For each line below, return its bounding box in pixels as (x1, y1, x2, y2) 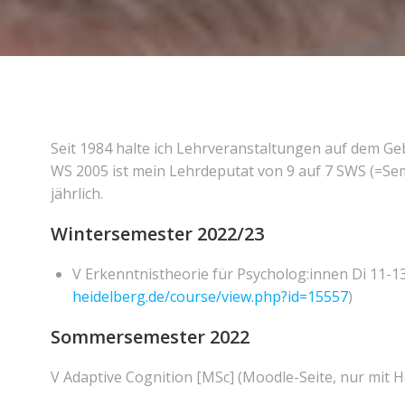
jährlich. (51, 184, 103, 203)
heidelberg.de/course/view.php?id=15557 (72, 287, 348, 306)
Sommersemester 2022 (51, 325, 250, 349)
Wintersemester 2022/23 (51, 221, 264, 246)
